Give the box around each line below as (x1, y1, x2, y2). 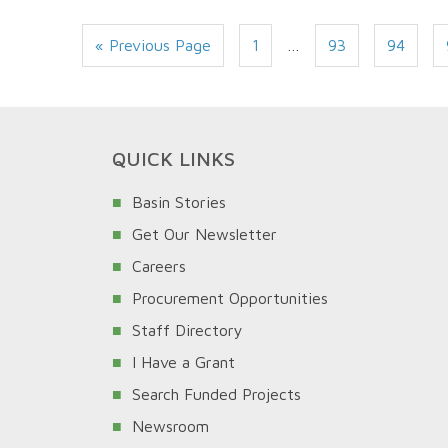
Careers (132, 257, 186, 276)
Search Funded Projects (132, 385, 301, 404)
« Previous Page (95, 36, 211, 55)
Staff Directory (132, 321, 243, 340)
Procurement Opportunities (132, 289, 328, 308)
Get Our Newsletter (132, 225, 277, 244)
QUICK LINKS (112, 147, 235, 171)
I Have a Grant (132, 353, 235, 372)
